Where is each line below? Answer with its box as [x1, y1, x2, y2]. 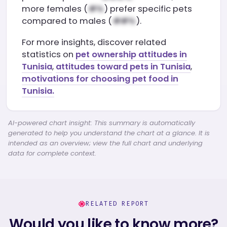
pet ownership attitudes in [75, 49, 187, 60]
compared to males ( [22, 15, 112, 27]
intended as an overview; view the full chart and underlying [8, 138, 203, 148]
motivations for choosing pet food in [22, 73, 178, 85]
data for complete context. [8, 148, 96, 158]
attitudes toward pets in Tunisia [56, 61, 191, 72]
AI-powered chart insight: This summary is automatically [8, 118, 195, 128]
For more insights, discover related [22, 36, 166, 48]
